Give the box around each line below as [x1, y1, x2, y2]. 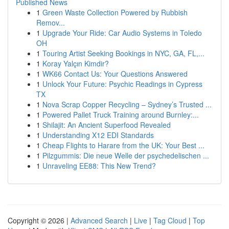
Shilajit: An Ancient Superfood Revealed [42, 120, 171, 130]
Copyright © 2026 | [8, 215, 71, 225]
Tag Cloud [153, 215, 187, 225]
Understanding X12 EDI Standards [42, 130, 154, 140]
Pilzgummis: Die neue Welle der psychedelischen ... [42, 150, 209, 161]
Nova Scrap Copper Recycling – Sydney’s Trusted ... [42, 99, 212, 109]
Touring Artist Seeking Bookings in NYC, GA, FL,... [42, 48, 204, 58]
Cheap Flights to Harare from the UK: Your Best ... [42, 140, 204, 150]
